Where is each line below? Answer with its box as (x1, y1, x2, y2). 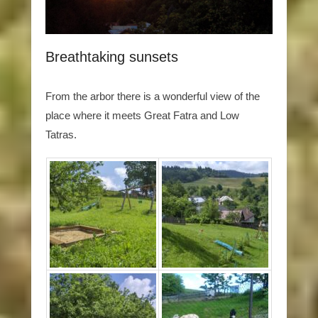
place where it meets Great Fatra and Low (45, 109, 239, 122)
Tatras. (45, 128, 77, 141)
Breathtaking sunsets (45, 49, 178, 65)
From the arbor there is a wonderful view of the (45, 90, 260, 103)
